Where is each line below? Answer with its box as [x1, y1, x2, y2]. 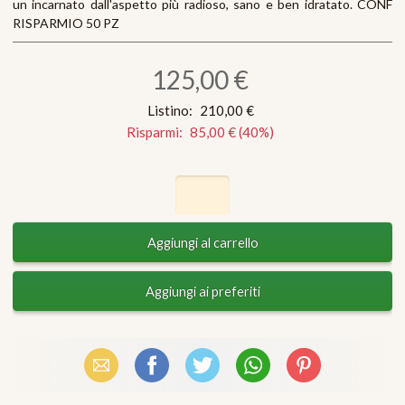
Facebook [132, 357, 186, 373]
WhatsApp [233, 357, 295, 373]
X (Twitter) [183, 357, 244, 373]
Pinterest [284, 357, 338, 373]
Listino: [146, 102, 193, 119]
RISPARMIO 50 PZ [13, 15, 119, 31]
